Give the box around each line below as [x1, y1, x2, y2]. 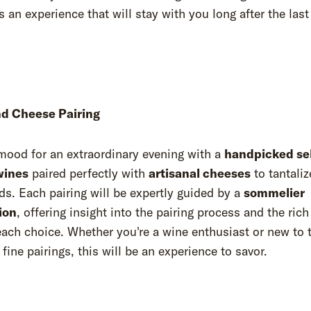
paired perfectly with [28, 165, 149, 181]
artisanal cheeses [149, 165, 251, 181]
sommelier [244, 185, 305, 201]
